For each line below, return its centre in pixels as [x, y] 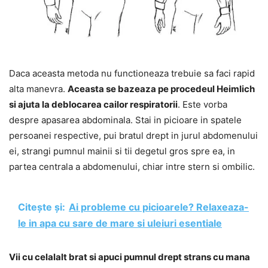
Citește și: [42, 207]
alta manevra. [38, 89]
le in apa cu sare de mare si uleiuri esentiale [120, 223]
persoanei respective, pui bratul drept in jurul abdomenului [133, 135]
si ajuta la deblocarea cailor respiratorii [93, 104]
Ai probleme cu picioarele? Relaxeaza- [159, 207]
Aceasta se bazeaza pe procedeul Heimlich [161, 89]
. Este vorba [202, 104]
